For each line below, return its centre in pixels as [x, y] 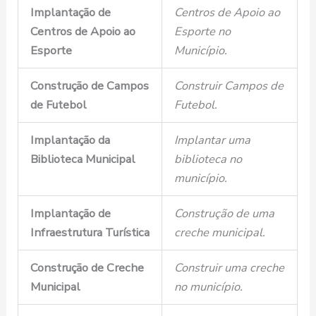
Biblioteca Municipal [83, 159]
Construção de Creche [87, 268]
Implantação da [70, 140]
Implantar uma [212, 140]
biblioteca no [208, 159]
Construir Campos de [229, 86]
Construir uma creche [229, 268]
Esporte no [202, 32]
